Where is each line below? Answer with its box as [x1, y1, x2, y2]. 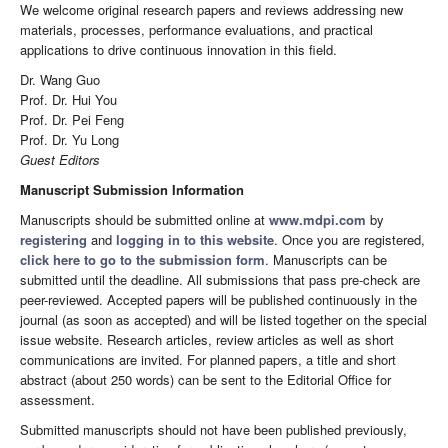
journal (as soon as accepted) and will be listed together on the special [20, 309, 427, 329]
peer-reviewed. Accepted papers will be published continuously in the [20, 289, 417, 309]
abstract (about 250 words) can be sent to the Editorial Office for [20, 369, 391, 389]
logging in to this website [116, 229, 274, 249]
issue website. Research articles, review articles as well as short [20, 329, 394, 349]
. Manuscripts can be [265, 249, 387, 269]
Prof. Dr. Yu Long [20, 129, 119, 149]
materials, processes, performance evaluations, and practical [20, 19, 373, 39]
